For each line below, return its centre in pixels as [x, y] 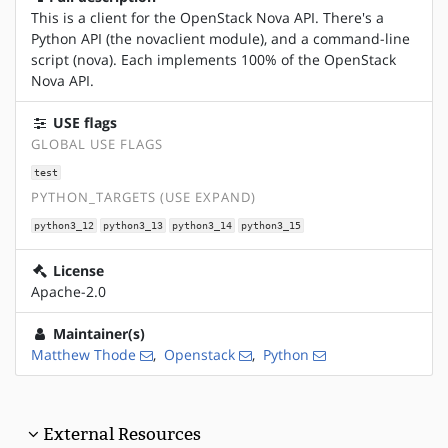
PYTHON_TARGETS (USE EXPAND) [143, 198]
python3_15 [270, 225]
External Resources [122, 434]
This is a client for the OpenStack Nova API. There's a [207, 17]
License [76, 271]
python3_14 [201, 225]
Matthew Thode [83, 355]
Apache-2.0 [68, 292]
